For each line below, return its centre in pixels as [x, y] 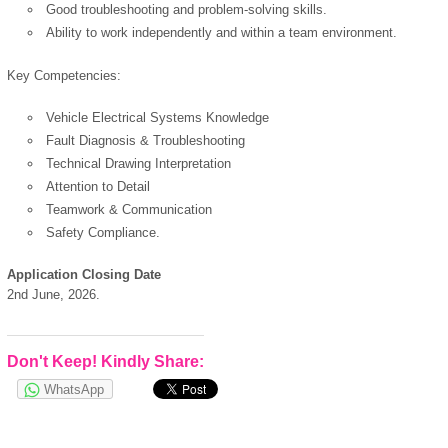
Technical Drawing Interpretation [139, 163]
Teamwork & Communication [129, 209]
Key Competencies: [64, 75]
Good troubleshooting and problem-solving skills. [187, 10]
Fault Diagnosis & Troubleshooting [146, 140]
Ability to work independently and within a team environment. [222, 33]
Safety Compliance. [103, 232]
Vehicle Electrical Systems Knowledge [158, 117]
